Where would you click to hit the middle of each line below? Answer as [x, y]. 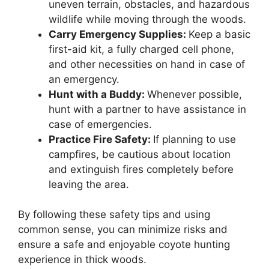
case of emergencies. [100, 124]
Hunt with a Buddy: [98, 94]
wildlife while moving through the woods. [147, 19]
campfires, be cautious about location [140, 154]
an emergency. [86, 79]
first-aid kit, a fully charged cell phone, [141, 49]
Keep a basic [219, 34]
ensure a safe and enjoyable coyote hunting [124, 245]
